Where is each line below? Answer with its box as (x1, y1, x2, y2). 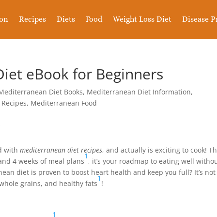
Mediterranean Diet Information (87, 87, 191, 96)
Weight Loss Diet (112, 15, 171, 24)
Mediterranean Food (31, 98, 97, 108)
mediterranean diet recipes (20, 145, 103, 155)
